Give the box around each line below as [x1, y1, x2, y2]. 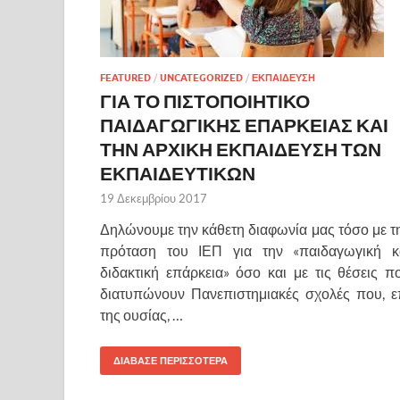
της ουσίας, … [100, 305, 183, 323]
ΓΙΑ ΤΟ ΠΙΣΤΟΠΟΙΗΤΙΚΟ [100, 88, 310, 112]
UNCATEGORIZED [160, 71, 243, 84]
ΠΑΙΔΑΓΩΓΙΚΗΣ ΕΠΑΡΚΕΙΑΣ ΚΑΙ [100, 112, 388, 136]
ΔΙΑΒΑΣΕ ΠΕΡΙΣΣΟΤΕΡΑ [113, 354, 228, 367]
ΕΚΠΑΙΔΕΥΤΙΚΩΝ [100, 161, 255, 184]
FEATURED [100, 71, 151, 84]
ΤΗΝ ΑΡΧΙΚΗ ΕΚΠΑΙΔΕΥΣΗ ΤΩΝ [100, 137, 381, 160]
